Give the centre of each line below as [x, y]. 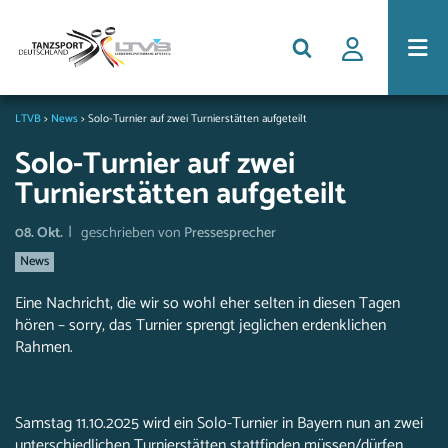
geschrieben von [132, 233]
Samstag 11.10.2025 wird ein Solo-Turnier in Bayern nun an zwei [219, 423]
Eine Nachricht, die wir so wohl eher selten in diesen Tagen [207, 303]
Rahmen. [44, 347]
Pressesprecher [230, 233]
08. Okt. [39, 233]
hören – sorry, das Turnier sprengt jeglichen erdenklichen [200, 325]
